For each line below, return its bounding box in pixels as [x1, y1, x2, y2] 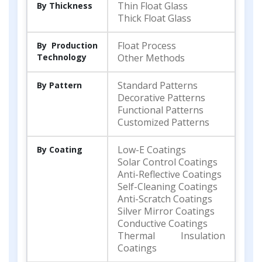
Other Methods [118, 51, 185, 64]
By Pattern [37, 79, 82, 91]
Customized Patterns [118, 115, 209, 129]
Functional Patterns [118, 103, 204, 116]
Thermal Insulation [118, 229, 225, 242]
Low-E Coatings [118, 143, 186, 156]
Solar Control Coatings [118, 155, 218, 168]
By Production [37, 39, 98, 51]
